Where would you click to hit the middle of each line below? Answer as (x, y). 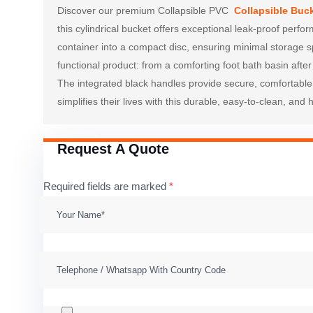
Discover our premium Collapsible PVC (144, 11)
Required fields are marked (106, 187)
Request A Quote (113, 149)
